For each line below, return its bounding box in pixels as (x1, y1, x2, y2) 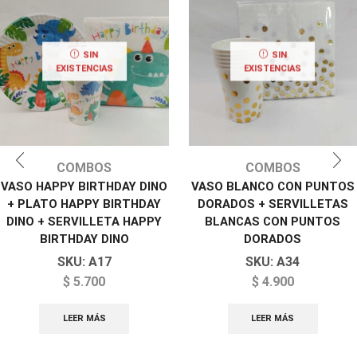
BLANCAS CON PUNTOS (205, 214, 341, 229)
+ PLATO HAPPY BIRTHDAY (7, 196, 162, 211)
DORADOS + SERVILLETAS (197, 196, 348, 211)
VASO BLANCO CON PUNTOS (190, 178, 355, 194)
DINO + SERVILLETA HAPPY (6, 214, 163, 229)
